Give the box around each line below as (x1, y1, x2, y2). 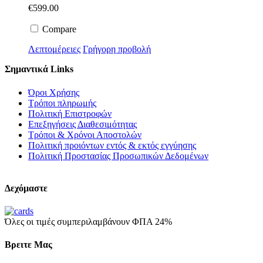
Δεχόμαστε (5, 183, 48, 193)
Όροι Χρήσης (28, 87, 79, 97)
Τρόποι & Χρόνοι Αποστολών (28, 129, 141, 140)
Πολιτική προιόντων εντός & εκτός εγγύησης (28, 140, 196, 150)
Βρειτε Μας (5, 240, 52, 250)
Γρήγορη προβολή (83, 44, 151, 55)
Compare (40, 24, 76, 35)
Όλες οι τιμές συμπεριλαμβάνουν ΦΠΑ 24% (5, 217, 172, 227)
